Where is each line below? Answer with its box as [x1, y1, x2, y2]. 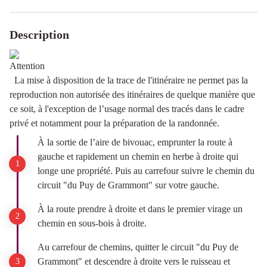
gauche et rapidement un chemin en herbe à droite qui [38, 151, 238, 162]
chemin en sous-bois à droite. [38, 218, 147, 228]
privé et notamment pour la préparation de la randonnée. [10, 118, 219, 128]
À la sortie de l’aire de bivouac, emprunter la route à [38, 137, 232, 147]
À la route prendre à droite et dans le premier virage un [38, 204, 243, 214]
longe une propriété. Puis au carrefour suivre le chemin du [38, 166, 254, 176]
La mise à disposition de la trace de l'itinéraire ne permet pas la [10, 75, 248, 85]
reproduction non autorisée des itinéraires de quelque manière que [10, 89, 255, 100]
